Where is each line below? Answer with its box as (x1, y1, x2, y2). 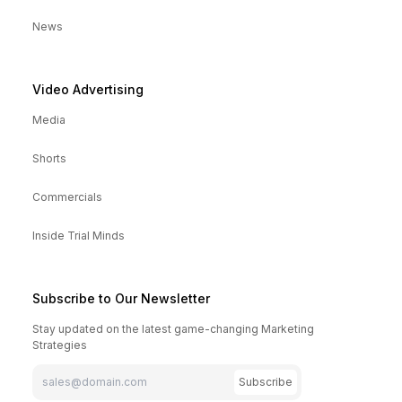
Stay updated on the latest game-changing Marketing (32, 322, 315, 336)
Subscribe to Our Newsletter (32, 291, 211, 307)
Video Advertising (32, 82, 144, 98)
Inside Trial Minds (32, 229, 126, 243)
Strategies (32, 338, 88, 353)
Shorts (32, 152, 67, 166)
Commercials (32, 190, 103, 205)
